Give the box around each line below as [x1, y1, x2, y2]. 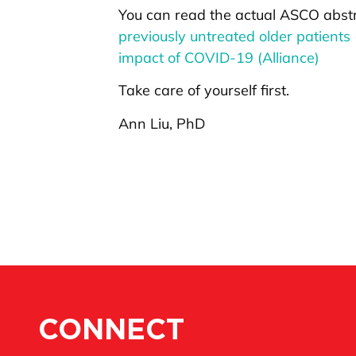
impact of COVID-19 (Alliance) [118, 48, 319, 67]
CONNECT [38, 316, 184, 346]
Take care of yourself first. [118, 81, 289, 100]
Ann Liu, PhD [118, 114, 205, 133]
